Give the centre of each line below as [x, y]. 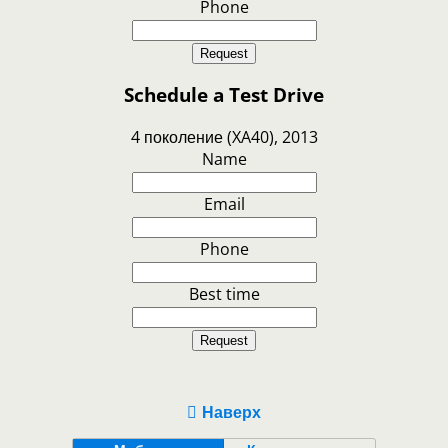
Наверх [231, 412]
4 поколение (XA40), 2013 [224, 137]
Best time [224, 294]
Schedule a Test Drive [224, 95]
